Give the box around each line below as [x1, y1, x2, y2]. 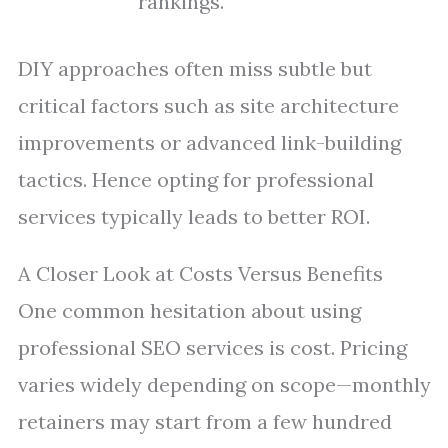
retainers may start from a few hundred [18, 409, 392, 434]
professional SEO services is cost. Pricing [18, 335, 407, 360]
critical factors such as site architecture [18, 93, 399, 118]
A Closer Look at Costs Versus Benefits [18, 261, 383, 286]
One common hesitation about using [18, 298, 361, 323]
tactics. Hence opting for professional [18, 167, 374, 192]
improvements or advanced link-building [18, 130, 401, 155]
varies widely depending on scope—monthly [18, 372, 431, 397]
